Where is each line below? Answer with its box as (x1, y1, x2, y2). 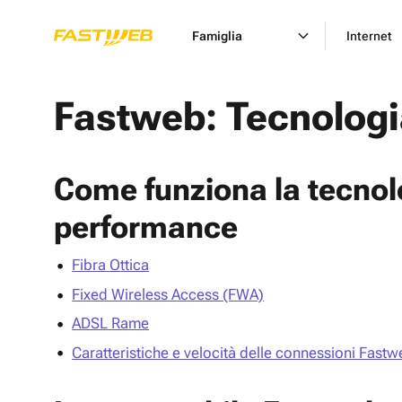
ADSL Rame (72, 314, 150, 333)
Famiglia (192, 29, 242, 43)
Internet (346, 29, 392, 43)
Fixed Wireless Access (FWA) (72, 284, 265, 303)
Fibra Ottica (72, 256, 150, 275)
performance (54, 209, 238, 246)
